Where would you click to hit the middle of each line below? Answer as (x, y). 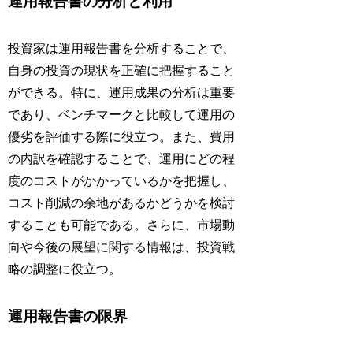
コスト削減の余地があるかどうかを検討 (122, 203)
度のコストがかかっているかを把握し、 (122, 181)
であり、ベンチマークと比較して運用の (122, 115)
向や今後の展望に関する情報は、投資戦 (122, 247)
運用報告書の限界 (68, 317)
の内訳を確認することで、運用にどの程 (122, 159)
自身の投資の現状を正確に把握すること (122, 71)
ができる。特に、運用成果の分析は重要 (122, 93)
